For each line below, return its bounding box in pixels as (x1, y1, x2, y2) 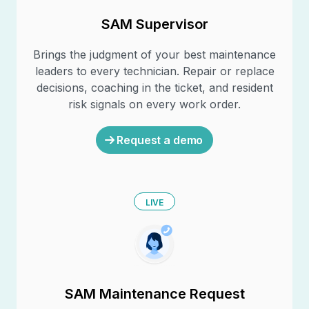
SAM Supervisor (101, 15, 208, 32)
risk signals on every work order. (68, 97, 241, 111)
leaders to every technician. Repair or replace (34, 63, 275, 78)
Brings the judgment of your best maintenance (33, 47, 276, 61)
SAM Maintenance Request (64, 285, 245, 302)
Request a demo (114, 132, 203, 147)
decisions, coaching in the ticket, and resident (36, 80, 273, 94)
